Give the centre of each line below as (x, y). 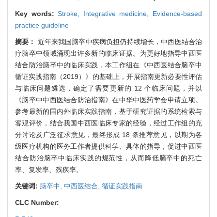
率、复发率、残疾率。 (49, 170)
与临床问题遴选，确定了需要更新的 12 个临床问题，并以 (108, 88)
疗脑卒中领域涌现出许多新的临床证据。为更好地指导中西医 (108, 54)
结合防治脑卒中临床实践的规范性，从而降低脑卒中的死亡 (108, 158)
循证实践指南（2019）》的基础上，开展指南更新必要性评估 (108, 77)
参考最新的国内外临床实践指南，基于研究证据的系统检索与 (108, 112)
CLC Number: (38, 203)
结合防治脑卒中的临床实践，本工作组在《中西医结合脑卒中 (108, 65)
